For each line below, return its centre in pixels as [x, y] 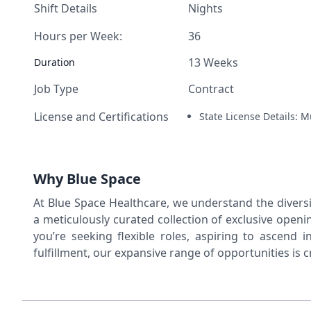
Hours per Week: [78, 36]
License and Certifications [101, 117]
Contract [211, 89]
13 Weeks [213, 62]
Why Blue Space [87, 179]
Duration [54, 62]
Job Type [56, 89]
